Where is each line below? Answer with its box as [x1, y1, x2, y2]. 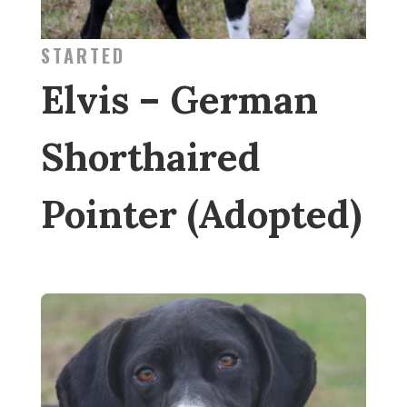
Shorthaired [40, 132, 261, 182]
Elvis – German [40, 74, 318, 124]
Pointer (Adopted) [40, 189, 362, 239]
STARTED [40, 41, 125, 69]
